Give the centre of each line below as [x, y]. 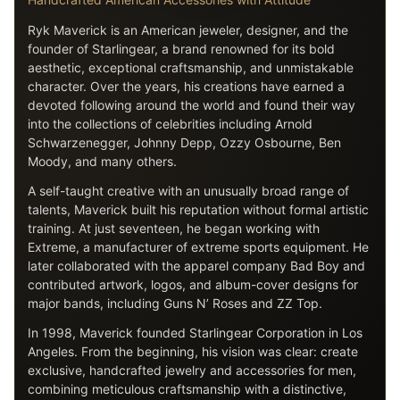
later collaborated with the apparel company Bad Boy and [196, 266]
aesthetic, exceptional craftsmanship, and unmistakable [191, 67]
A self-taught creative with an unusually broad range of [188, 191]
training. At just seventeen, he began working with [174, 228]
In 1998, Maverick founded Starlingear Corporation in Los [195, 333]
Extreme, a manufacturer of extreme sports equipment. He [198, 247]
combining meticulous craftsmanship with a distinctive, [187, 389]
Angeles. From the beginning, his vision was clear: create [193, 351]
